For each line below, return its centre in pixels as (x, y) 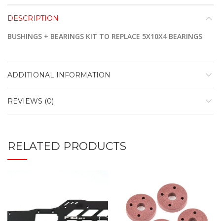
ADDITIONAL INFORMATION (59, 75)
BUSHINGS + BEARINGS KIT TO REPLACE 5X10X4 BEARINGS (105, 37)
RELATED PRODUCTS (67, 147)
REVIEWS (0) (31, 101)
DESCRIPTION (33, 18)
